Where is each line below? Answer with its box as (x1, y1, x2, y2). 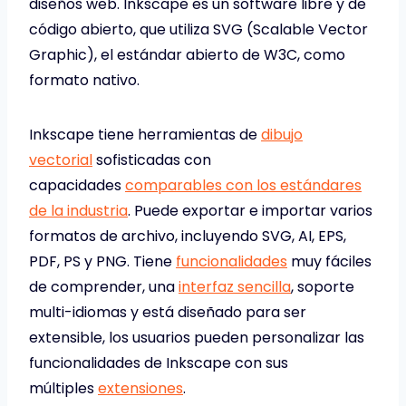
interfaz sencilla (179, 276, 291, 298)
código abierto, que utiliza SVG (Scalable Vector (29, 19, 368, 41)
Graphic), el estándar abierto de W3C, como (29, 44, 345, 66)
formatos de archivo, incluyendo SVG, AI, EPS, (29, 226, 346, 247)
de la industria (29, 200, 128, 222)
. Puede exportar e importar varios (128, 200, 372, 222)
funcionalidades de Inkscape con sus (29, 353, 288, 374)
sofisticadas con (92, 150, 211, 171)
